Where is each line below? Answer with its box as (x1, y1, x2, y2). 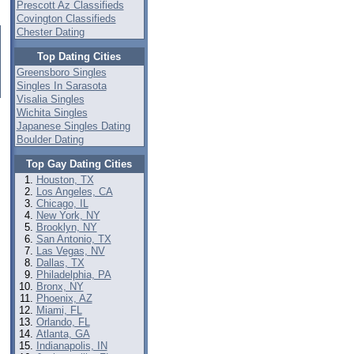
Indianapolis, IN (36, 340, 107, 352)
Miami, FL (36, 304, 82, 316)
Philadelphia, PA (36, 269, 111, 281)
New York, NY (36, 209, 100, 221)
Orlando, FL (36, 316, 90, 328)
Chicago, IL (36, 198, 88, 209)
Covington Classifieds (16, 13, 116, 24)
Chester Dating (16, 26, 85, 38)
